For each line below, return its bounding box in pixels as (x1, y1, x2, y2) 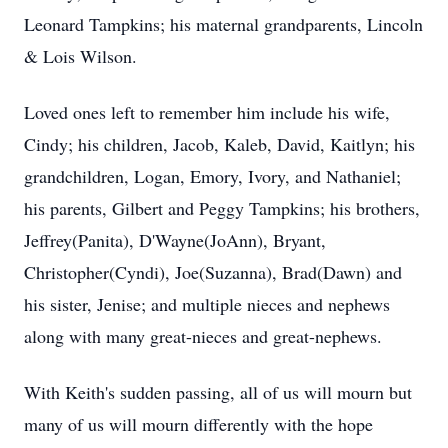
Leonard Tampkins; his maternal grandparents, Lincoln (24, 12, 423, 36)
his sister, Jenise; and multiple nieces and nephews (24, 292, 390, 316)
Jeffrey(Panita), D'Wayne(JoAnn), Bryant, (24, 228, 326, 252)
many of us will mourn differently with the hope (24, 412, 373, 436)
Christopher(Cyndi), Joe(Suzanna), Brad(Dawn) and (24, 260, 402, 284)
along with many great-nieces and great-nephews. (24, 324, 382, 348)
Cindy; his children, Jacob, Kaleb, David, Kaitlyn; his (24, 132, 415, 156)
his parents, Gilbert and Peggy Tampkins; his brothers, (24, 196, 420, 220)
